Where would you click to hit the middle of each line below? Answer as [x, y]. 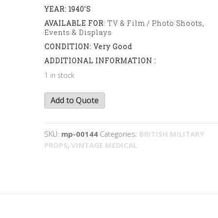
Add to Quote [75, 100]
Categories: [120, 134]
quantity [60, 128]
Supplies [59, 106]
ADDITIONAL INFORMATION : [102, 61]
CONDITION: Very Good [89, 46]
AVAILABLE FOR [74, 23]
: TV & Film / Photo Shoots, [154, 23]
